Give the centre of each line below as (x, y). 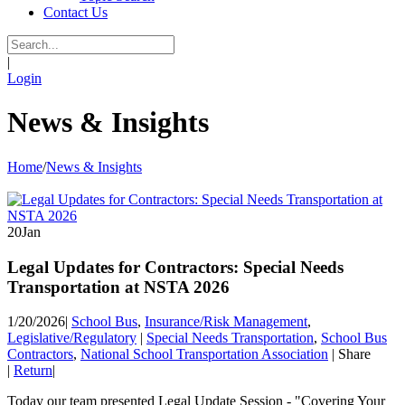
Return (33, 371)
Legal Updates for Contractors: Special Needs (175, 267)
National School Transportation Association (204, 354)
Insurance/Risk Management (226, 322)
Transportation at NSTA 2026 (118, 287)
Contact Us (75, 12)
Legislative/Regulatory (72, 338)
